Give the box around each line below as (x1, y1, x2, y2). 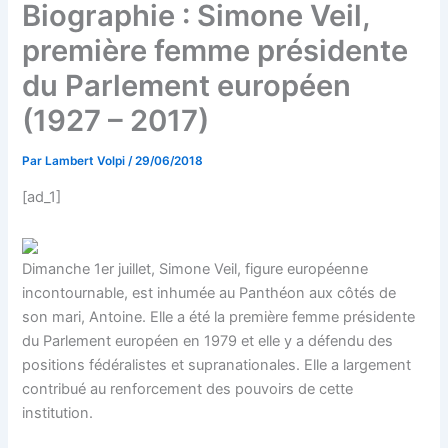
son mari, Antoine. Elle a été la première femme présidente (22, 307, 416, 326)
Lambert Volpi (45, 154, 129, 169)
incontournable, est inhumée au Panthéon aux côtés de (22, 283, 397, 302)
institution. (22, 403, 94, 422)
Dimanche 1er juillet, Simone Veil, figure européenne (22, 259, 369, 278)
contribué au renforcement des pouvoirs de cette (22, 379, 354, 398)
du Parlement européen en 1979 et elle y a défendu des (22, 331, 394, 350)
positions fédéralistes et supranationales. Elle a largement (22, 355, 412, 374)
